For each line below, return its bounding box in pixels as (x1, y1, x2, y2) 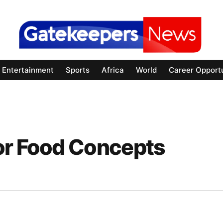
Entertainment (2, 65, 54, 75)
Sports (66, 65, 90, 75)
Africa (102, 65, 124, 75)
